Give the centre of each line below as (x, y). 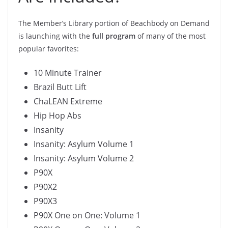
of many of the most (170, 36)
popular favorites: (49, 49)
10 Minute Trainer (68, 73)
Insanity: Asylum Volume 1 (84, 144)
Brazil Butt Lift (60, 87)
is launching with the (55, 36)
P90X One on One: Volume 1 (87, 216)
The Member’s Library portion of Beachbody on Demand (114, 23)
